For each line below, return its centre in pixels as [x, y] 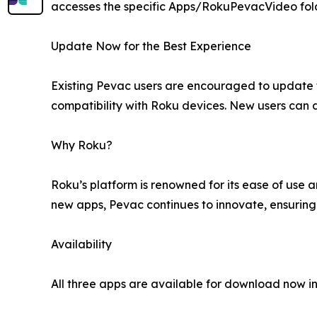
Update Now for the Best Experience [151, 46]
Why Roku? [82, 145]
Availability [81, 244]
